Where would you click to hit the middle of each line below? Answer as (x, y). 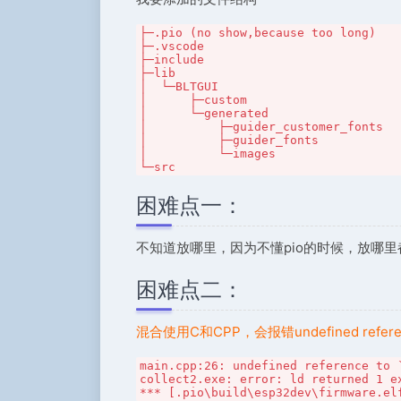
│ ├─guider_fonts (229, 140)
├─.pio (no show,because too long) (258, 33)
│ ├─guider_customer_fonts (261, 127)
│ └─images (208, 154)
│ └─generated (204, 113)
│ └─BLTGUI (179, 86)
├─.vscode (172, 46)
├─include (172, 60)
